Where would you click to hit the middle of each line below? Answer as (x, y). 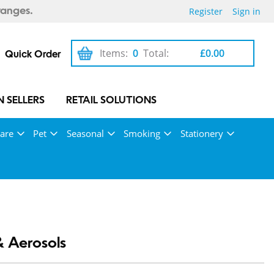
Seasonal (85, 133)
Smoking (142, 133)
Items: (114, 53)
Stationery (202, 133)
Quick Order (33, 55)
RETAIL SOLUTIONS (112, 101)
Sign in (246, 11)
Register (206, 11)
